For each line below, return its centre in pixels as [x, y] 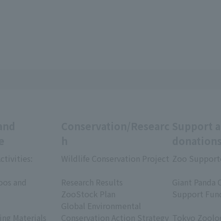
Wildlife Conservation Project [115, 158]
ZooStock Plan [88, 194]
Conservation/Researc [115, 126]
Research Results [92, 182]
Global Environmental [101, 206]
